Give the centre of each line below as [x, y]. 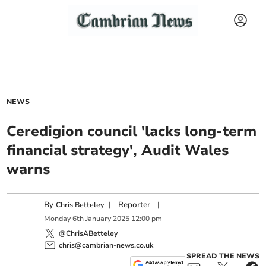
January [99, 219]
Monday [58, 219]
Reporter [134, 205]
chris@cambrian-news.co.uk [106, 245]
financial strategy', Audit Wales [118, 150]
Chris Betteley [80, 205]
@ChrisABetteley [88, 233]
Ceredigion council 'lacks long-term [132, 131]
